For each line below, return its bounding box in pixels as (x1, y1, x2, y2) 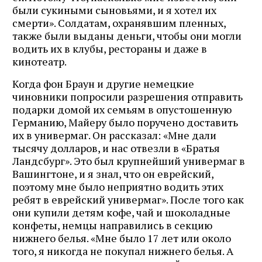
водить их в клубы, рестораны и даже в (12, 41, 207, 56)
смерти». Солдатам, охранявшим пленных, (12, 15, 226, 30)
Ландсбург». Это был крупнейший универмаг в (12, 153, 245, 168)
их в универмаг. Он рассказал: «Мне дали (12, 127, 216, 142)
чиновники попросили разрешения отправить (12, 89, 243, 104)
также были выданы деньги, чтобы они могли (12, 28, 242, 43)
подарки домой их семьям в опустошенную (12, 102, 232, 116)
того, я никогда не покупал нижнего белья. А (12, 243, 233, 258)
